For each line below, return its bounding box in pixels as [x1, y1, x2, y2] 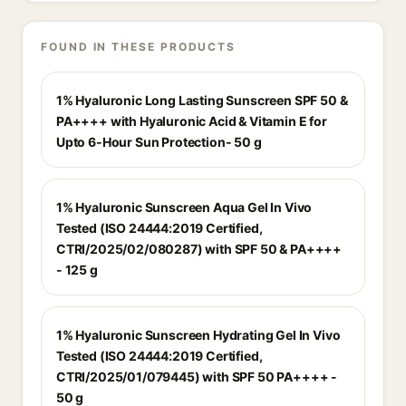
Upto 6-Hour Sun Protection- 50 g [56, 134, 262, 150]
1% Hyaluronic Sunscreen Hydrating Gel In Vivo [56, 327, 341, 343]
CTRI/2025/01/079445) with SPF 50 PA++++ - [56, 369, 338, 384]
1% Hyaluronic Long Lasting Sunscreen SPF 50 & [56, 92, 348, 108]
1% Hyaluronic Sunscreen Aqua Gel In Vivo [56, 199, 313, 215]
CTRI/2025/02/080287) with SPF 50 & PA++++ [56, 241, 343, 256]
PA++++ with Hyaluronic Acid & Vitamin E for [56, 113, 327, 129]
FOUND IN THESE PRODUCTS [41, 40, 237, 53]
